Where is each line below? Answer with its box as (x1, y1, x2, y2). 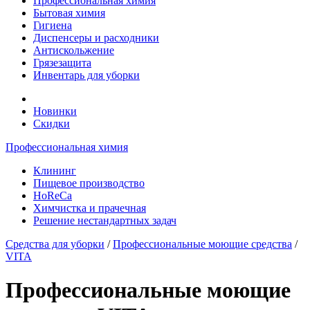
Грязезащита (33, 57, 91, 69)
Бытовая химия (33, 7, 105, 19)
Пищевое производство (33, 177, 145, 189)
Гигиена (33, 19, 72, 31)
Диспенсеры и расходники (33, 32, 159, 44)
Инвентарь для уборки (33, 69, 140, 81)
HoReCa (33, 190, 72, 201)
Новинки (33, 105, 77, 117)
